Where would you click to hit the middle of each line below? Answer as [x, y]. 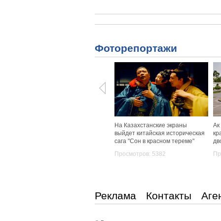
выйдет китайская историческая [160, 133]
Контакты [169, 196]
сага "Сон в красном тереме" [154, 141]
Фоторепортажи [136, 48]
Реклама [115, 196]
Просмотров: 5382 [140, 154]
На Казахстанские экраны [151, 125]
